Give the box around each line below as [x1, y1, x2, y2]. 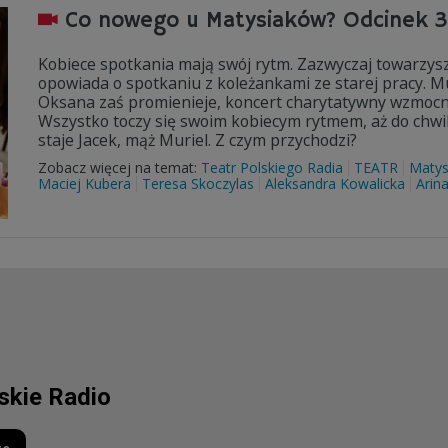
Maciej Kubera [38, 174, 131, 193]
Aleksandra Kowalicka [265, 174, 405, 193]
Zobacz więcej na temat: [38, 158, 201, 177]
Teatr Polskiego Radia [201, 158, 343, 177]
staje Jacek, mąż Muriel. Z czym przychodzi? [38, 129, 357, 151]
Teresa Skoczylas [142, 174, 254, 193]
